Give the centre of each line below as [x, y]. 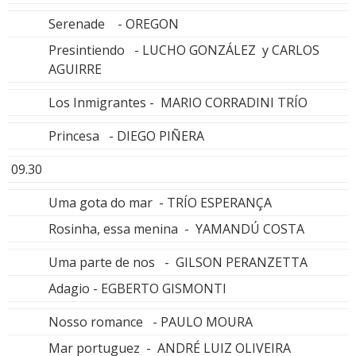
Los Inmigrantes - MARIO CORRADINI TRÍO [178, 103]
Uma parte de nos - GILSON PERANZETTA [178, 263]
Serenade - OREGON [114, 24]
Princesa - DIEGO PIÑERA [126, 136]
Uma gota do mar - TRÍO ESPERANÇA [160, 203]
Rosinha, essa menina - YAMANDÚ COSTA [176, 229]
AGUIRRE [75, 70]
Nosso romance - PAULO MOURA [151, 322]
